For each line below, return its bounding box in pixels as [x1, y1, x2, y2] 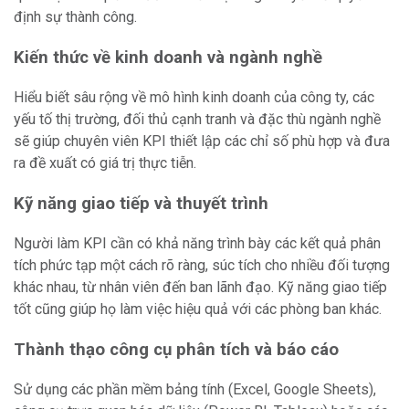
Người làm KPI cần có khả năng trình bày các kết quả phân [14, 235, 381, 252]
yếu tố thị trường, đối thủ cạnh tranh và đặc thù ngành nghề [14, 110, 381, 128]
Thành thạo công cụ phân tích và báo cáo [14, 340, 339, 360]
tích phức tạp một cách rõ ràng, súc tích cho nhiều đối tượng [14, 257, 390, 274]
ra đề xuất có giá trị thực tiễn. [14, 154, 196, 172]
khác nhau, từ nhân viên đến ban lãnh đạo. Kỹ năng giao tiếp [14, 278, 387, 296]
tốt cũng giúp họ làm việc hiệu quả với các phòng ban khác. [14, 300, 382, 318]
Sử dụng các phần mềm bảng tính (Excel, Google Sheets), [14, 381, 376, 398]
